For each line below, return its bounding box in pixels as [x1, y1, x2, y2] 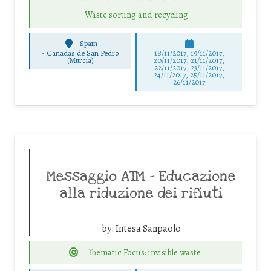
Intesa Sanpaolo [115, 221, 181, 235]
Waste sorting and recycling [84, 8, 188, 21]
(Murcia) [67, 54, 94, 65]
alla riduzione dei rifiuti [59, 184, 223, 203]
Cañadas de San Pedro [47, 47, 119, 58]
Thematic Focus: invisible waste [88, 246, 201, 258]
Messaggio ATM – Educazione [46, 167, 236, 186]
